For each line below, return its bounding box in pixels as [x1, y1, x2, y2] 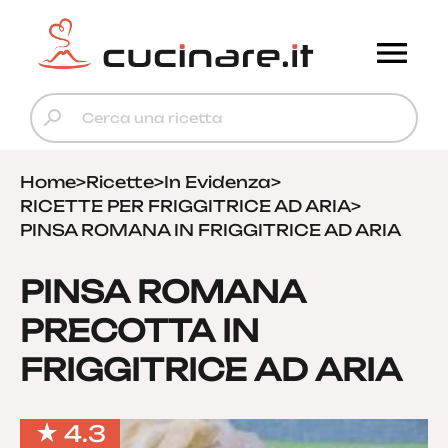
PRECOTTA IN [20, 312, 259, 349]
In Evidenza [164, 172, 271, 192]
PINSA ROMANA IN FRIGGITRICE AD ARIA [20, 220, 401, 240]
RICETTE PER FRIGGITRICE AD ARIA [20, 196, 351, 216]
